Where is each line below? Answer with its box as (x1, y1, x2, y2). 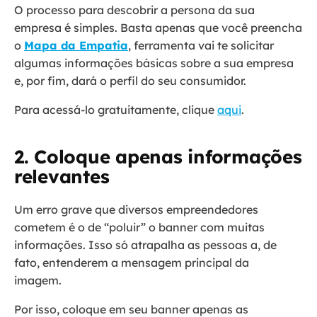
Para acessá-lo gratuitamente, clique (14, 103, 217, 117)
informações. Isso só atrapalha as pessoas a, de (14, 238, 277, 253)
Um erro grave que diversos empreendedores (14, 202, 258, 217)
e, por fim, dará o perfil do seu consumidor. (14, 74, 249, 88)
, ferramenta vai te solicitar (128, 38, 274, 53)
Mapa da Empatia (24, 38, 128, 53)
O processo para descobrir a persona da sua (14, 3, 255, 18)
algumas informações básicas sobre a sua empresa (14, 56, 294, 71)
